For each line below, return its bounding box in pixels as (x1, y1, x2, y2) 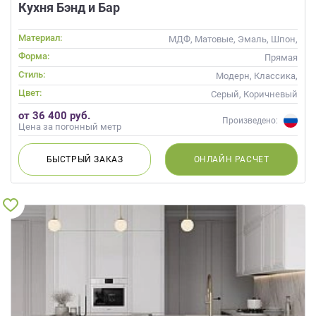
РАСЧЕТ (234, 154, 269, 164)
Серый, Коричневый (211, 88, 298, 99)
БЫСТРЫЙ (46, 154, 95, 164)
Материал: (18, 32, 62, 43)
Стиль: (18, 68, 45, 80)
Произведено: (222, 116, 278, 126)
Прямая (265, 51, 298, 63)
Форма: (18, 50, 49, 61)
